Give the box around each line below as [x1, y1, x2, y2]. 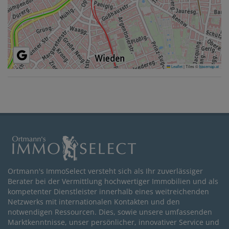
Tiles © [185, 63, 199, 69]
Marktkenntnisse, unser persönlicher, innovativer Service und [8, 217, 219, 227]
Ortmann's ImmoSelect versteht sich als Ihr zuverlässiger [8, 166, 203, 176]
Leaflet [170, 63, 182, 69]
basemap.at [199, 63, 219, 69]
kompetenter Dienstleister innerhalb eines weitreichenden [8, 187, 209, 196]
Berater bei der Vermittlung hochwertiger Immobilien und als [8, 176, 218, 186]
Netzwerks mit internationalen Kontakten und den [8, 197, 180, 207]
